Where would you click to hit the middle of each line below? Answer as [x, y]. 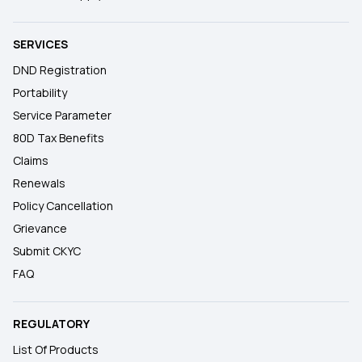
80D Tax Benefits [59, 138]
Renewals [39, 183]
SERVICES [40, 44]
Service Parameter [62, 115]
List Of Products [56, 349]
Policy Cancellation [63, 206]
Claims [31, 160]
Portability [40, 93]
